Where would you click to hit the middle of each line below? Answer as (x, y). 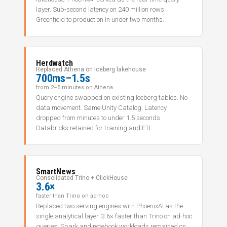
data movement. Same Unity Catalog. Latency (101, 108)
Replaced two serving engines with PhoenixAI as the (109, 206)
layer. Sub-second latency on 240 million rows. (101, 9)
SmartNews (56, 172)
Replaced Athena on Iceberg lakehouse (91, 69)
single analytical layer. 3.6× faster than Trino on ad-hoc (114, 216)
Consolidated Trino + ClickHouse (82, 178)
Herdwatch (54, 63)
